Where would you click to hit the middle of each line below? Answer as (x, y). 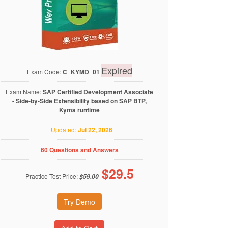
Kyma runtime (79, 110)
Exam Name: (24, 91)
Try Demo (79, 202)
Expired (117, 70)
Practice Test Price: (52, 176)
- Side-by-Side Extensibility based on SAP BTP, (79, 101)
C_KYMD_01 (81, 72)
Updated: (62, 130)
